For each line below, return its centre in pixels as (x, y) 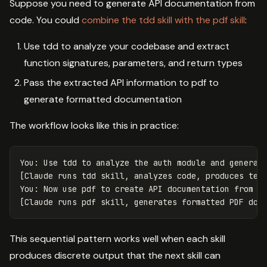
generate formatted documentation (103, 100)
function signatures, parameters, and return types (133, 63)
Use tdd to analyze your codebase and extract (127, 46)
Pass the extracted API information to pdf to (121, 83)
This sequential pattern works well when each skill (117, 239)
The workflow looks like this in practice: (94, 126)
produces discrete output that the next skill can (115, 256)
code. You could (46, 20)
